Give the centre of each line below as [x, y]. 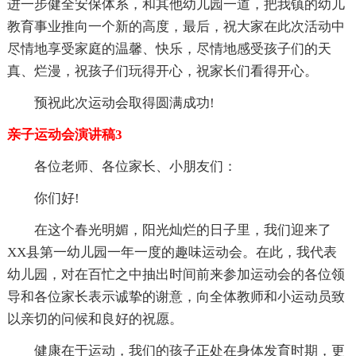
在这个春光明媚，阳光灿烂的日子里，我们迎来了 [182, 230]
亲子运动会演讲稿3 [64, 134]
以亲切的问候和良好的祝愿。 [95, 319]
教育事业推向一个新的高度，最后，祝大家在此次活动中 [176, 26]
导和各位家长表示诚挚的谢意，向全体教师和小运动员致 [176, 296]
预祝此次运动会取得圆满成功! [124, 103]
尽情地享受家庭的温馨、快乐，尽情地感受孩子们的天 [169, 48]
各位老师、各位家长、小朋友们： [135, 166]
